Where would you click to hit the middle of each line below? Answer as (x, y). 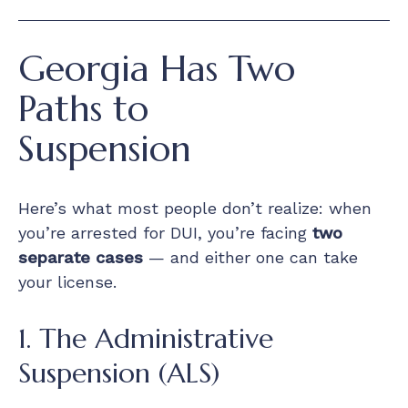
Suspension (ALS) (119, 372)
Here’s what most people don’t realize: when (195, 208)
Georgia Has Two (157, 68)
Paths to (83, 108)
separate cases (81, 257)
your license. (67, 281)
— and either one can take (250, 257)
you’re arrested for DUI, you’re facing (165, 232)
